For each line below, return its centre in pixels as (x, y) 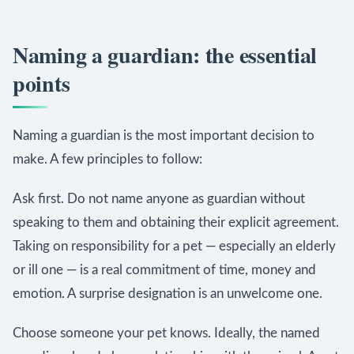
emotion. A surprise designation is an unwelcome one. (168, 294)
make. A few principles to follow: (107, 159)
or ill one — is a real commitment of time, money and (164, 270)
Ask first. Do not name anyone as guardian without (159, 199)
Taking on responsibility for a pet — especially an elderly (174, 246)
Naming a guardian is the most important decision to (164, 136)
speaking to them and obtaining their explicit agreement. (176, 222)
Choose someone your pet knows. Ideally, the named (166, 333)
